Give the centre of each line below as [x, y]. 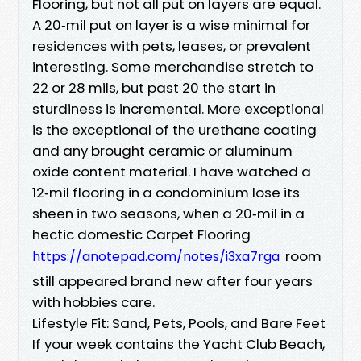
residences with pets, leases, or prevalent [172, 46]
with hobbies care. [93, 302]
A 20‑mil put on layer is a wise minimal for [171, 25]
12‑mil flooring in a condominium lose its [166, 192]
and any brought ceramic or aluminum [162, 150]
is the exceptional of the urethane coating [174, 129]
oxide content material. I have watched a [172, 171]
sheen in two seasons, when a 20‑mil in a [168, 213]
